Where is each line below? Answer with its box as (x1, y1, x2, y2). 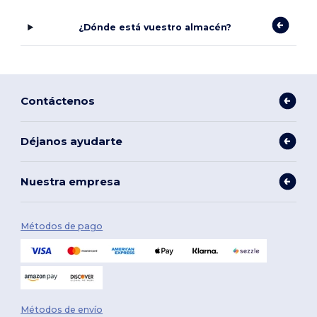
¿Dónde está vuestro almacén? (78, 22, 231, 33)
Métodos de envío (21, 304, 103, 316)
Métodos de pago (21, 221, 103, 232)
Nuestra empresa (21, 174, 121, 188)
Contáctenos (21, 93, 96, 108)
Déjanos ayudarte (21, 134, 123, 148)
